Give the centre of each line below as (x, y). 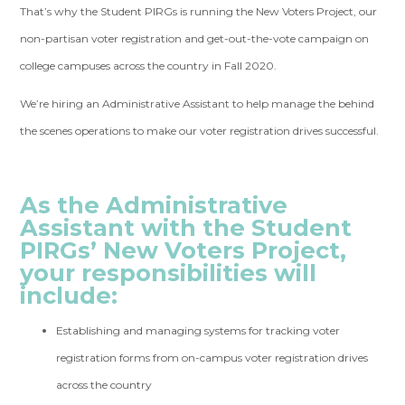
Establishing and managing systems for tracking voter (198, 330)
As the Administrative (154, 205)
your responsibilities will (169, 273)
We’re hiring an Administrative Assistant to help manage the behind (198, 104)
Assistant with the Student (186, 227)
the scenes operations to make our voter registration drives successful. (200, 131)
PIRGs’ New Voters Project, (184, 250)
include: (69, 295)
